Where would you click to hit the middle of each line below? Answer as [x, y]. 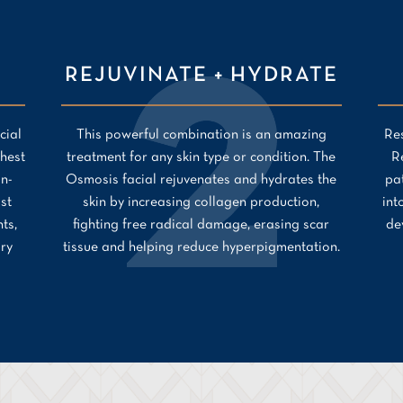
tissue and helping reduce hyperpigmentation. [201, 247]
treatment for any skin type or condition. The [201, 157]
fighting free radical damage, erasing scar [201, 224]
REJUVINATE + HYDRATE [201, 75]
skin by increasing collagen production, [201, 202]
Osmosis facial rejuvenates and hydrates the [201, 179]
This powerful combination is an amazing [201, 134]
